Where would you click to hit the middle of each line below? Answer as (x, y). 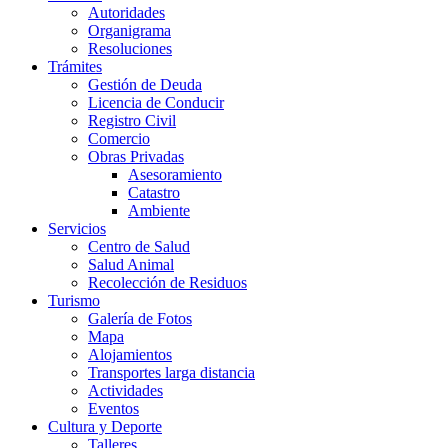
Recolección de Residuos (167, 282)
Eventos (113, 408)
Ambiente (159, 210)
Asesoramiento (175, 174)
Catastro (154, 192)
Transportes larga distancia (171, 372)
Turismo (74, 300)
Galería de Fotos (140, 318)
